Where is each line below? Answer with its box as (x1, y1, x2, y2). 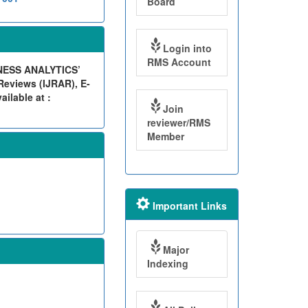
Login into (162, 41, 212, 56)
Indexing (146, 256, 188, 271)
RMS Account (146, 55, 211, 69)
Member (146, 129, 184, 144)
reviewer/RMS (146, 115, 210, 130)
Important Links (149, 199, 227, 213)
